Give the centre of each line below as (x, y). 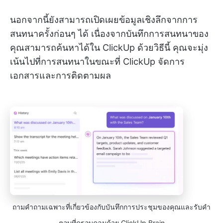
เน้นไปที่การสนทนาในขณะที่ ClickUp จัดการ (97, 61)
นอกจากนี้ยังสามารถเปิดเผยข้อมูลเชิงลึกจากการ (104, 19)
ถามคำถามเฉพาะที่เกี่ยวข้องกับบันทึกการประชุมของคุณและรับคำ (111, 207)
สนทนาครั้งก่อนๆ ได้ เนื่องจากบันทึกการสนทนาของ (109, 33)
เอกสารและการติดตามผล (60, 75)
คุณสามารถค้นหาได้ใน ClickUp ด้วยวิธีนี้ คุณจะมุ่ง (109, 47)
